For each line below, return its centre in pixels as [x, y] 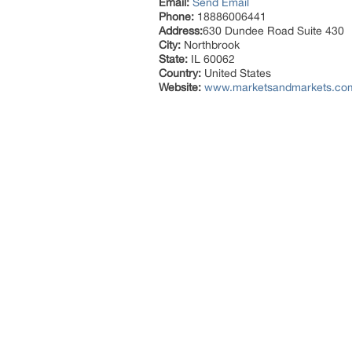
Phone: [176, 16]
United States [236, 73]
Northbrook [210, 45]
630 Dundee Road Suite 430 [273, 31]
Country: [180, 73]
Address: [181, 31]
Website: [180, 87]
